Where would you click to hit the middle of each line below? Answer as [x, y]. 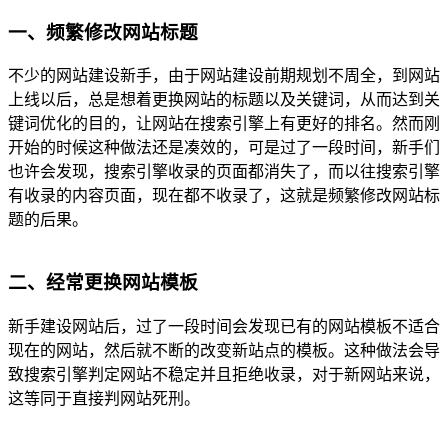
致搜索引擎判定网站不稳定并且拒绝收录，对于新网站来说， [224, 374]
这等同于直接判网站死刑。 [104, 398]
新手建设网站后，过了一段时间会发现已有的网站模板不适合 [224, 326]
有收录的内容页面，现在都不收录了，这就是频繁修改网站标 [224, 196]
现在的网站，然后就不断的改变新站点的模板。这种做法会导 [224, 350]
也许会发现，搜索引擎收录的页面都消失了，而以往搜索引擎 [224, 172]
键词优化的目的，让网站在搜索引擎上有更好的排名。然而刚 [224, 124]
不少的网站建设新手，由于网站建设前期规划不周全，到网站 [224, 76]
